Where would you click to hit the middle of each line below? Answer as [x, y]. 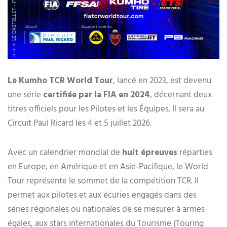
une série [25, 95]
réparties [195, 153]
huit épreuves [150, 153]
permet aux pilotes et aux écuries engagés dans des [102, 196]
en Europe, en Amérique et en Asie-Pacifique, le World [108, 167]
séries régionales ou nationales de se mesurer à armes [106, 210]
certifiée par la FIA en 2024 [97, 95]
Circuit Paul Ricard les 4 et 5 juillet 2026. [80, 124]
